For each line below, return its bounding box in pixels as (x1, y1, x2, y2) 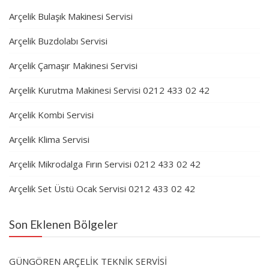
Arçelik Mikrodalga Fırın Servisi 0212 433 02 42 (9, 158, 201, 171)
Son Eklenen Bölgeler (9, 217, 118, 232)
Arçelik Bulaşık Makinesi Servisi (9, 10, 133, 23)
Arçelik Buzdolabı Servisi (9, 35, 107, 47)
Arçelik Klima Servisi (9, 133, 89, 146)
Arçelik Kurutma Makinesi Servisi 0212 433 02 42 (9, 84, 210, 97)
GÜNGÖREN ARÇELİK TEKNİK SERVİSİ (9, 255, 167, 268)
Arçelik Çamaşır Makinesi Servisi (9, 59, 138, 72)
